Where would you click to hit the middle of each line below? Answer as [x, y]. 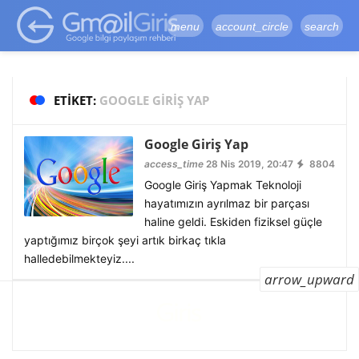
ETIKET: [77, 100]
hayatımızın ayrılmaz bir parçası [226, 203]
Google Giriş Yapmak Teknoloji [222, 185]
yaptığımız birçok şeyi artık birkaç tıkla [125, 240]
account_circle [252, 26]
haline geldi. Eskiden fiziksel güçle [233, 222]
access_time [173, 164]
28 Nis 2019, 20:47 [248, 164]
